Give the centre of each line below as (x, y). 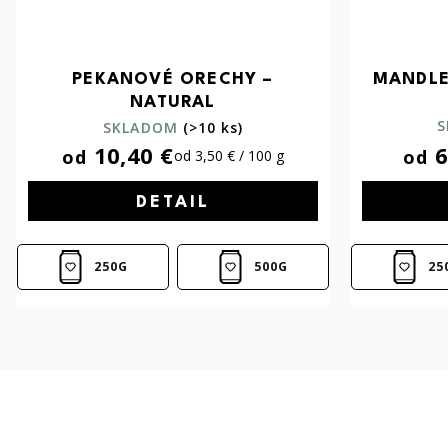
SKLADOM (140, 127)
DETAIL (173, 202)
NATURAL (173, 102)
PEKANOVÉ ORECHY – (173, 79)
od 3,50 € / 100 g (229, 155)
